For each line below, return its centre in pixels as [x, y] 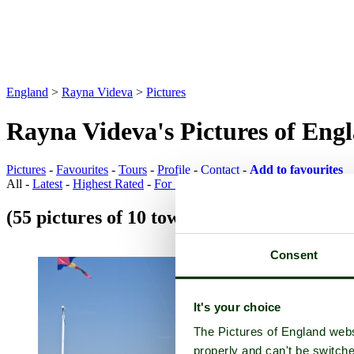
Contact [220, 169]
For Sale [175, 183]
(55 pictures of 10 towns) [105, 217]
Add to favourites [296, 169]
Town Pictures [262, 217]
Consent [294, 255]
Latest [47, 183]
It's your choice [237, 307]
